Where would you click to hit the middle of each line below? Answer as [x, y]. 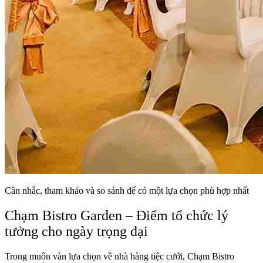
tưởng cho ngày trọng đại [76, 231]
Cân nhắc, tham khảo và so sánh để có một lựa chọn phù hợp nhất [127, 191]
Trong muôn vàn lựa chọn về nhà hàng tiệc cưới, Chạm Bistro [119, 256]
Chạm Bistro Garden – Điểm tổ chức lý [117, 215]
